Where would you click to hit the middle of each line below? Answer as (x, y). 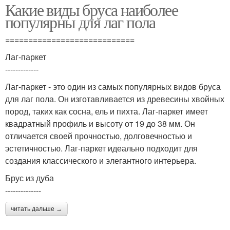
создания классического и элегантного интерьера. (101, 160)
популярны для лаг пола (80, 22)
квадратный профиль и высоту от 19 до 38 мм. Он (100, 123)
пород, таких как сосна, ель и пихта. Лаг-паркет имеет (107, 111)
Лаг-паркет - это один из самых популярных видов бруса (113, 87)
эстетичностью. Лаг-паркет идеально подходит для (101, 148)
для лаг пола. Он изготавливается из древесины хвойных (115, 99)
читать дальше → (36, 209)
